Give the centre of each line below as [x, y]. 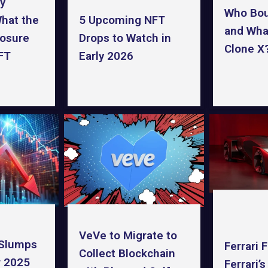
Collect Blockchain [127, 253]
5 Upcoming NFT [122, 20]
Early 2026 [106, 56]
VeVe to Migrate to [128, 235]
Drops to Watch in [125, 38]
